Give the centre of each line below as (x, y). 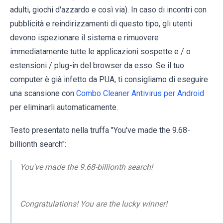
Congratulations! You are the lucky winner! (94, 204)
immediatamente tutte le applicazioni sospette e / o (100, 51)
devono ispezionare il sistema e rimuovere (84, 37)
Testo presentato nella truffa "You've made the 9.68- (100, 130)
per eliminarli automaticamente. (64, 107)
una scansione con (43, 93)
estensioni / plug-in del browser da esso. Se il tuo (97, 65)
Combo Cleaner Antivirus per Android (140, 93)
